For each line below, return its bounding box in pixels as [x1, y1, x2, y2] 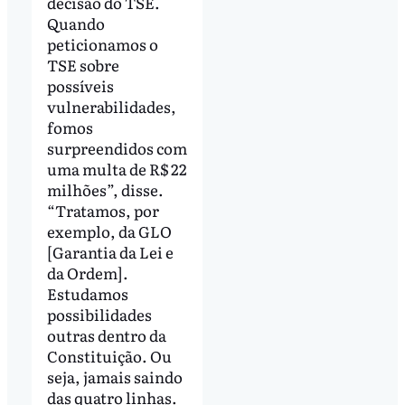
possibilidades [46, 302, 152, 325]
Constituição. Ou [46, 344, 172, 367]
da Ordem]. [46, 260, 128, 284]
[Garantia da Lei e [46, 240, 174, 263]
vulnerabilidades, [46, 94, 176, 118]
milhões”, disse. [46, 177, 164, 201]
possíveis [46, 73, 114, 97]
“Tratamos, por [46, 198, 159, 221]
